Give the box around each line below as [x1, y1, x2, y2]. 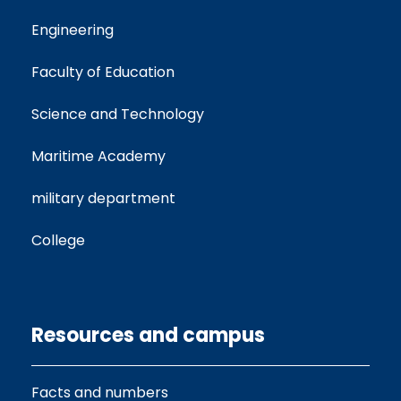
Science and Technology [31, 104, 204, 125]
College [31, 230, 85, 252]
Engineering [31, 20, 114, 41]
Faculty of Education [31, 62, 175, 83]
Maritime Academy [31, 146, 166, 167]
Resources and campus [31, 321, 265, 350]
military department [31, 188, 175, 209]
